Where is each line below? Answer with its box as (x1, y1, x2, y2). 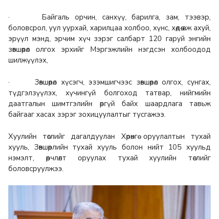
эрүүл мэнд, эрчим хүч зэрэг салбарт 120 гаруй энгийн (8, 33, 211, 44)
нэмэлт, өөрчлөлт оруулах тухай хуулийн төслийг (8, 153, 211, 163)
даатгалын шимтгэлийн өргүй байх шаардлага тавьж (8, 99, 211, 109)
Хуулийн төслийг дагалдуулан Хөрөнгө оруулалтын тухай (8, 131, 211, 142)
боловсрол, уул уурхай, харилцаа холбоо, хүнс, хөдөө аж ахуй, (8, 22, 211, 33)
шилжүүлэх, (8, 55, 48, 65)
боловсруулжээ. (8, 164, 64, 174)
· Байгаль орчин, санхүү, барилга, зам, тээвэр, (8, 12, 211, 22)
